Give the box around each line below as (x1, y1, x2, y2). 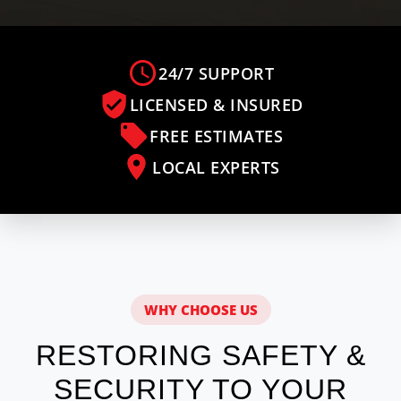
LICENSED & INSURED (129, 93, 303, 115)
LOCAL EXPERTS (152, 156, 280, 178)
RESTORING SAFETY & (35, 339, 366, 371)
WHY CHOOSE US (143, 301, 258, 319)
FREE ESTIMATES (149, 124, 283, 147)
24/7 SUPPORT (158, 62, 274, 84)
